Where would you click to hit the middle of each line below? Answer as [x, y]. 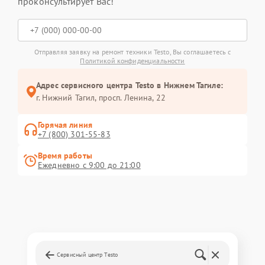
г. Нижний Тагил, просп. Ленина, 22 [101, 98]
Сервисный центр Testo [88, 255]
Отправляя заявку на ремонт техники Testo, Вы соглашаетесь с [132, 52]
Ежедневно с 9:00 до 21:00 [89, 165]
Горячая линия [65, 125]
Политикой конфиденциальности [132, 61]
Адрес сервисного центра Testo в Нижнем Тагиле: [130, 85]
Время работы [65, 156]
